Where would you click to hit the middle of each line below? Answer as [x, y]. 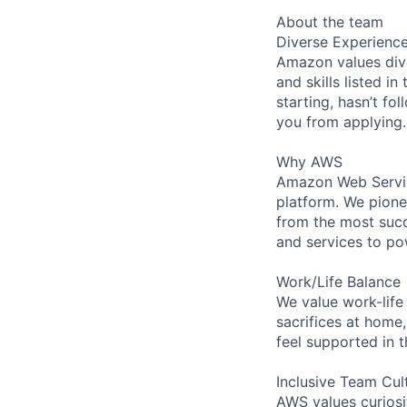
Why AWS [309, 161]
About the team [330, 21]
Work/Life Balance [338, 281]
